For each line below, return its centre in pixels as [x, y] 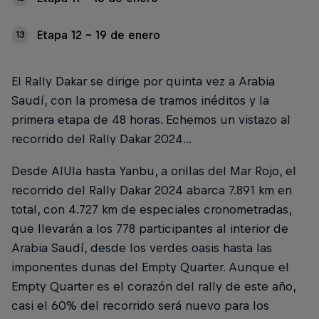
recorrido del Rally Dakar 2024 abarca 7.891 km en [152, 190]
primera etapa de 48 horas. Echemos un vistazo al [151, 120]
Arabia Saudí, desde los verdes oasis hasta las [142, 248]
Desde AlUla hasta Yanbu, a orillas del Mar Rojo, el [154, 171]
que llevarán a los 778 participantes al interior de [150, 229]
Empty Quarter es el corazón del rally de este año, [153, 287]
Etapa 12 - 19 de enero [99, 35]
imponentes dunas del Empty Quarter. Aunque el [150, 267]
